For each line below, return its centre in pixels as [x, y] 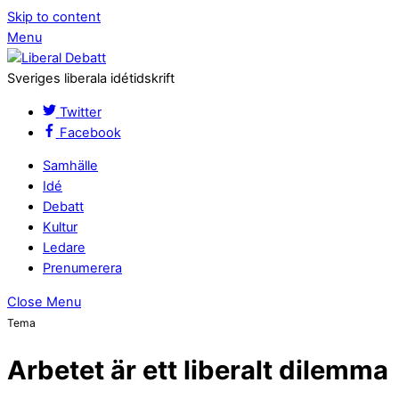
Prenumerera [82, 269]
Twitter [80, 112]
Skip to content [54, 17]
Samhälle [70, 166]
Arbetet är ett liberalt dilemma [198, 370]
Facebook [90, 132]
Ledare [64, 248]
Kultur [60, 228]
